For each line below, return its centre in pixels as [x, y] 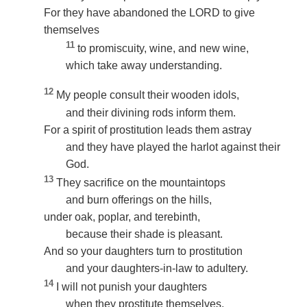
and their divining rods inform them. [151, 112]
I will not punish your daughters [132, 287]
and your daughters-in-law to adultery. [157, 268]
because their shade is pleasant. [144, 234]
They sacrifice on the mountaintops [141, 182]
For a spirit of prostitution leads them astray [148, 130]
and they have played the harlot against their [173, 147]
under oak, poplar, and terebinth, [122, 217]
